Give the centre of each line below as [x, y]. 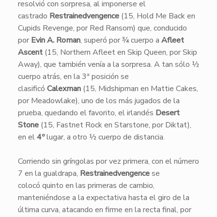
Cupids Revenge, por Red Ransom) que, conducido [102, 28]
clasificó [32, 89]
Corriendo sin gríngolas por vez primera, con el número [108, 161]
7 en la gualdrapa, [49, 173]
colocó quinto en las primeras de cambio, [86, 186]
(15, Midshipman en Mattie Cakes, [139, 89]
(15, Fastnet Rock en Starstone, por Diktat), [115, 125]
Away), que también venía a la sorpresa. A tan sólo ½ [108, 64]
